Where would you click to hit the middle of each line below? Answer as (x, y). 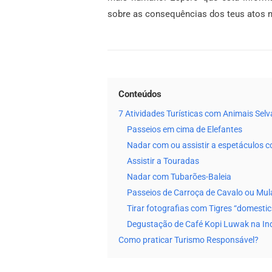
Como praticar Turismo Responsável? (189, 240)
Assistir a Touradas (163, 161)
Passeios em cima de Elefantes (185, 130)
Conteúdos (140, 94)
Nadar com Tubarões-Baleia (179, 177)
